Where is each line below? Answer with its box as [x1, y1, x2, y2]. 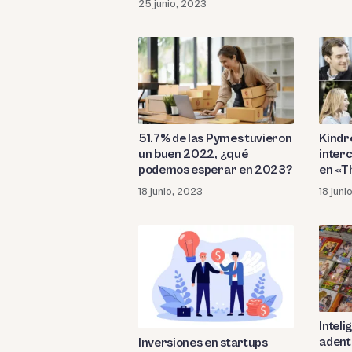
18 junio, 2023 [138, 185, 203, 198]
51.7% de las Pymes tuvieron [138, 130, 292, 145]
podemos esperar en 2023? [138, 162, 292, 177]
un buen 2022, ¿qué [138, 146, 248, 161]
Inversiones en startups [138, 335, 268, 350]
